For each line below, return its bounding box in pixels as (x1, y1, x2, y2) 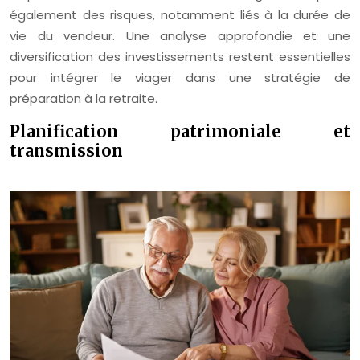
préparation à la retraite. (10, 89, 157, 107)
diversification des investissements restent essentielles (10, 47, 350, 65)
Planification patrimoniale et (10, 121, 350, 141)
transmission (10, 140, 123, 161)
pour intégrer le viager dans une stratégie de (10, 68, 350, 86)
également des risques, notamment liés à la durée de (10, 6, 350, 23)
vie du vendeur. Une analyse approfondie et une (10, 27, 350, 44)
